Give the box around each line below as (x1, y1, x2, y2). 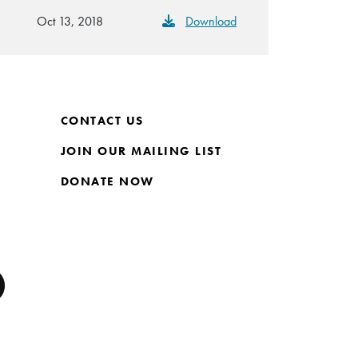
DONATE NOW (60, 173, 154, 189)
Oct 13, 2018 (37, 12, 103, 30)
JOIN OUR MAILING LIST (60, 142, 222, 159)
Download (185, 12, 237, 30)
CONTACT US (60, 112, 144, 129)
